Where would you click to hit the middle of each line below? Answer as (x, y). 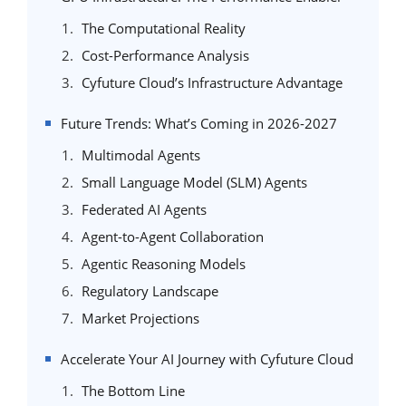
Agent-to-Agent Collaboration (173, 237)
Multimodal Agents (141, 155)
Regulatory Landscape (150, 291)
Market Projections (140, 318)
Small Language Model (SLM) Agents (194, 182)
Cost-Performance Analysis (165, 55)
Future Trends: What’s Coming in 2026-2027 (199, 123)
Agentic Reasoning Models (164, 264)
